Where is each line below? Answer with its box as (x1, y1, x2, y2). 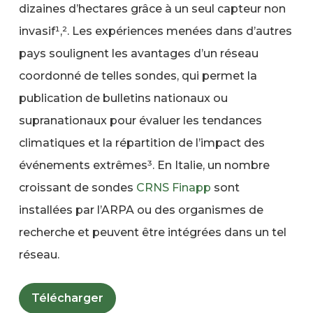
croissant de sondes (18, 180, 136, 194)
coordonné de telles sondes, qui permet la (18, 68, 257, 82)
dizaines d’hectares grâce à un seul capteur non (18, 1, 286, 15)
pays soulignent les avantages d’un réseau (18, 46, 259, 60)
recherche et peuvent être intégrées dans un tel (18, 225, 286, 239)
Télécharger (31, 291, 103, 305)
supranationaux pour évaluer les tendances (18, 113, 262, 127)
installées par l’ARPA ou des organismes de (18, 203, 263, 217)
